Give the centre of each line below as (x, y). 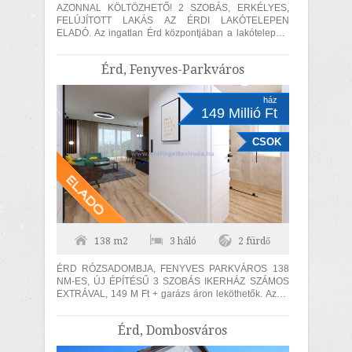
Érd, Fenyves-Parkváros (172, 70)
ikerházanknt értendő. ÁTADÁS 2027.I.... (189, 306)
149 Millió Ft (239, 113)
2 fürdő (254, 241)
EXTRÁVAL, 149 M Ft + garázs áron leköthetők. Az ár (161, 294)
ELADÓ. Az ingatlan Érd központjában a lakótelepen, (75, 33)
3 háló (183, 241)
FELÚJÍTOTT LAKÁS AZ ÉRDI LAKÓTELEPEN (172, 20)
